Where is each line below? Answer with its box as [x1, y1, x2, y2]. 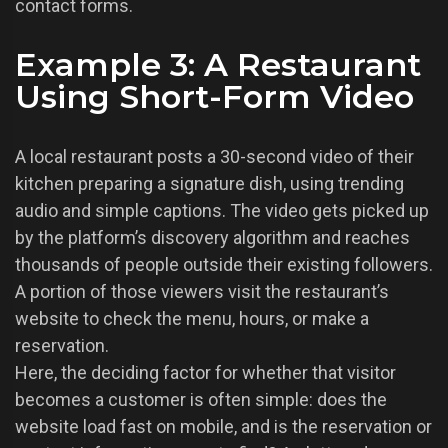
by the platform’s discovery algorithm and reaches [15, 227, 410, 249]
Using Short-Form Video [15, 77, 414, 117]
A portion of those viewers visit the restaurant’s [15, 281, 389, 303]
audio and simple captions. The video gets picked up [15, 200, 429, 222]
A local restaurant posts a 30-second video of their [15, 146, 414, 168]
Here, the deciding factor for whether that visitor [15, 362, 396, 384]
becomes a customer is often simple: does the [15, 389, 387, 411]
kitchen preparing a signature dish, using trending [15, 173, 404, 195]
